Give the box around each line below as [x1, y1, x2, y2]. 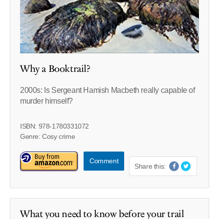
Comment [89, 157, 119, 165]
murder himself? [20, 97, 73, 106]
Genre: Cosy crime [20, 132, 75, 141]
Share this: [134, 162, 166, 171]
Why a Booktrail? [20, 62, 90, 76]
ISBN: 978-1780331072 [20, 122, 89, 131]
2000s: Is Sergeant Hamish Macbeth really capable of [20, 86, 195, 95]
